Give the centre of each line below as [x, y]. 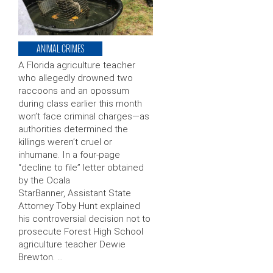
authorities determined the [73, 129]
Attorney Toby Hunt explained [79, 206]
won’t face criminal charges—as [84, 117]
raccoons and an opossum [74, 91]
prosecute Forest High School [81, 232]
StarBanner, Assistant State [75, 193]
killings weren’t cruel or [65, 142]
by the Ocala [44, 181]
